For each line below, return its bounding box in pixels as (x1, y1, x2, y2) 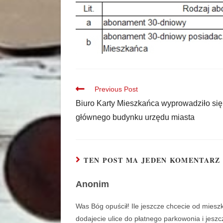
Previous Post (95, 85, 138, 94)
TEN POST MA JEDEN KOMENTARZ (84, 155, 221, 166)
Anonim (76, 179, 109, 190)
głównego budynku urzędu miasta (76, 113, 195, 122)
